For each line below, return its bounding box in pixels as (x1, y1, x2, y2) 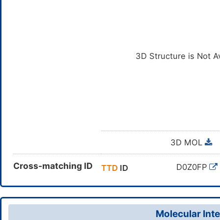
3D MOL (170, 137, 205, 148)
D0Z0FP (176, 162, 210, 172)
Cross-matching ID (13, 161, 93, 171)
